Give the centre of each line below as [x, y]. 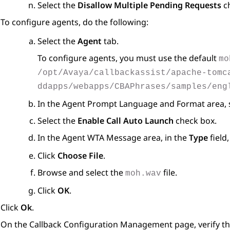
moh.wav [143, 174]
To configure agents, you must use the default [128, 58]
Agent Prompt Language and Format [133, 104]
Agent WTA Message [102, 138]
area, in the [165, 138]
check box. [195, 121]
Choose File [80, 156]
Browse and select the [81, 173]
